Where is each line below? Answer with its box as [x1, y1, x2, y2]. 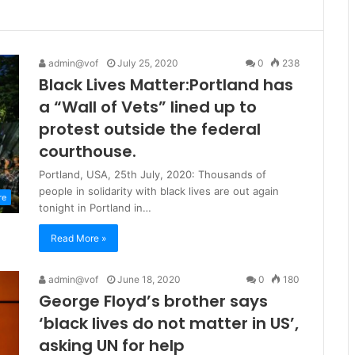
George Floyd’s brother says [39, 289, 268, 312]
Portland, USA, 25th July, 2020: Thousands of [39, 167, 266, 181]
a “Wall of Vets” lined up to [39, 95, 257, 118]
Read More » [51, 231, 106, 244]
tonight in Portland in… [39, 200, 151, 214]
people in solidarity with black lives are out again [39, 184, 279, 197]
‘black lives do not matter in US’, [39, 311, 299, 334]
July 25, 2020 [117, 56, 178, 69]
